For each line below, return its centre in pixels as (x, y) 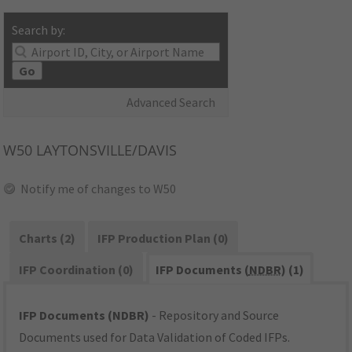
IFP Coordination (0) (77, 270)
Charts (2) (48, 238)
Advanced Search (171, 103)
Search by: (39, 30)
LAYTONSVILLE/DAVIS (105, 150)
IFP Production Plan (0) (163, 238)
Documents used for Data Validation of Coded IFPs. (155, 337)
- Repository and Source (214, 315)
